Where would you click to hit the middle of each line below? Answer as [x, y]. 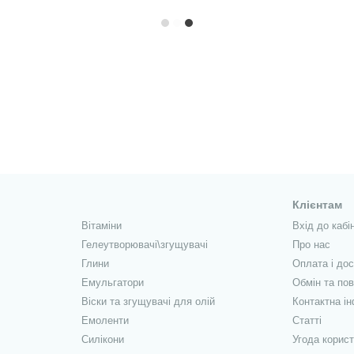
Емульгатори [112, 282]
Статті [307, 320]
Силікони [102, 339]
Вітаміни [101, 226]
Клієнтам [318, 205]
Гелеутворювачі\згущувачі [144, 245]
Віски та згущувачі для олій [148, 301]
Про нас [312, 245]
